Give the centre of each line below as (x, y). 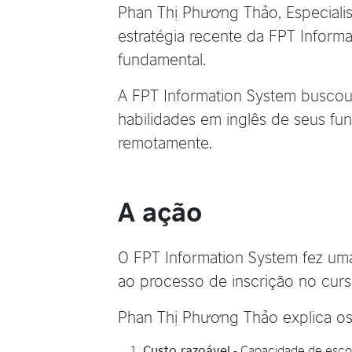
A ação (160, 209)
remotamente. (165, 141)
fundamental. (162, 58)
